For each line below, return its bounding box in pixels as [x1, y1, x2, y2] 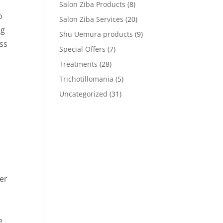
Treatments [59, 59, 98, 69]
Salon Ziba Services [59, 14, 124, 24]
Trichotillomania [59, 74, 114, 84]
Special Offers [59, 44, 106, 54]
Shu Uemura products [59, 29, 133, 39]
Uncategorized [59, 89, 108, 99]
